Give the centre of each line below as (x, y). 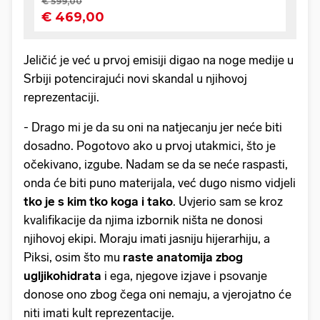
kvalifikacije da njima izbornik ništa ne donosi (143, 220)
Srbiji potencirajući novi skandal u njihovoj (135, 78)
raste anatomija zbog (183, 257)
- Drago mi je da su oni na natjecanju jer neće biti (153, 127)
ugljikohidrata (62, 275)
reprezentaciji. (61, 97)
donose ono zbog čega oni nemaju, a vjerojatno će (157, 294)
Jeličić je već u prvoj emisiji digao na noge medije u (159, 60)
